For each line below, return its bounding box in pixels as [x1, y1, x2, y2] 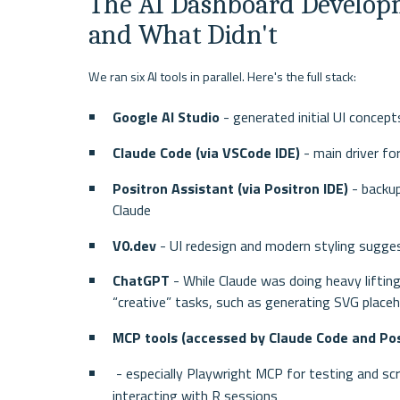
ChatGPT [112, 270, 171, 292]
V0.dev [112, 234, 157, 256]
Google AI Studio [112, 106, 221, 129]
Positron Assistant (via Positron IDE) [112, 177, 349, 199]
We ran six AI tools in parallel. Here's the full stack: [87, 66, 356, 87]
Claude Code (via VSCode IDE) [112, 142, 301, 164]
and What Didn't [87, 18, 278, 51]
